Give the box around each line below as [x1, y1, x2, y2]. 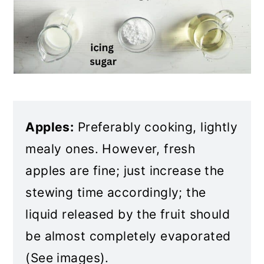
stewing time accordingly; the [25, 185, 206, 200]
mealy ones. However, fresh [25, 141, 196, 156]
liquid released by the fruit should [25, 207, 230, 222]
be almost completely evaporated [25, 229, 231, 243]
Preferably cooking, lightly [74, 120, 238, 134]
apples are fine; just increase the [25, 163, 225, 178]
